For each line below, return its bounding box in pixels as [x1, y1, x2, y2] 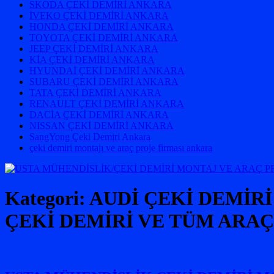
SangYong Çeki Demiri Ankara [29, 131, 150, 142]
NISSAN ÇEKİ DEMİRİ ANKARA [29, 120, 174, 131]
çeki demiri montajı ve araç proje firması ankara [29, 143, 212, 153]
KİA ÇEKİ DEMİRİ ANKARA [29, 54, 155, 65]
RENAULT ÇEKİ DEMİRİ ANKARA [29, 98, 184, 109]
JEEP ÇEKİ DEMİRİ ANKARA [29, 43, 158, 54]
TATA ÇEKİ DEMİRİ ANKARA [29, 87, 161, 98]
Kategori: [5, 187, 89, 210]
